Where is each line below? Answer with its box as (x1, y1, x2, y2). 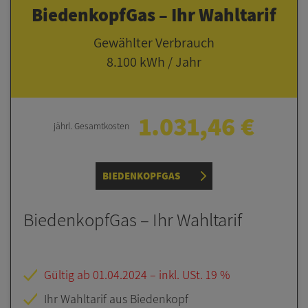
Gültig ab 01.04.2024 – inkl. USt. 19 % (43, 267, 230, 283)
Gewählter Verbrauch (93, 33, 214, 52)
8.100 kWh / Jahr (107, 52, 201, 71)
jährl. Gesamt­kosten (53, 120, 129, 133)
